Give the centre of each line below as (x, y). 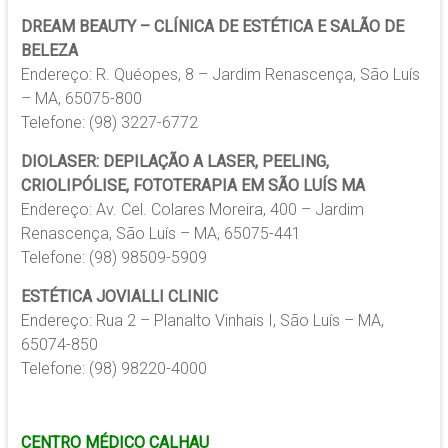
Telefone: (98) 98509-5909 (113, 258)
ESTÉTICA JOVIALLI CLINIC (119, 297)
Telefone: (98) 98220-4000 (113, 369)
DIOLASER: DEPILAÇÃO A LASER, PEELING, (174, 162)
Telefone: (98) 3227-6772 (109, 123)
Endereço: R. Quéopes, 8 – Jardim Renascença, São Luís (220, 75)
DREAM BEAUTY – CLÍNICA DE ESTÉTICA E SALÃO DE (212, 27)
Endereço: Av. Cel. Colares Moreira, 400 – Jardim (192, 210)
